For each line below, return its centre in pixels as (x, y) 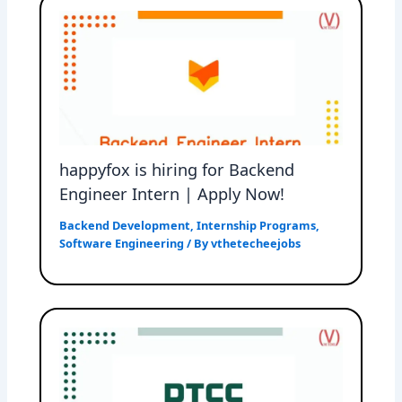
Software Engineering (122, 244)
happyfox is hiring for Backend (177, 170)
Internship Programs (257, 226)
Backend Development (125, 226)
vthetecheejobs (256, 244)
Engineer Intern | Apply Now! (172, 194)
